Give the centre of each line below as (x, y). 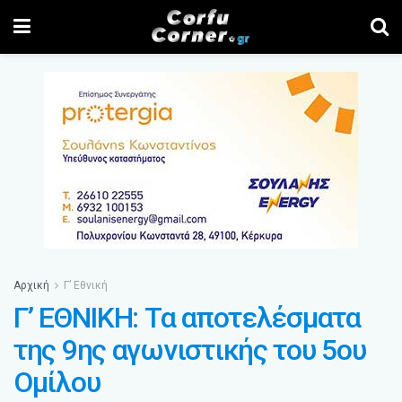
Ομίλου (57, 382)
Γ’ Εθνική (86, 285)
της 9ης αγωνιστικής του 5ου (190, 350)
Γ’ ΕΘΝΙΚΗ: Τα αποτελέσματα (187, 318)
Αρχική (31, 285)
